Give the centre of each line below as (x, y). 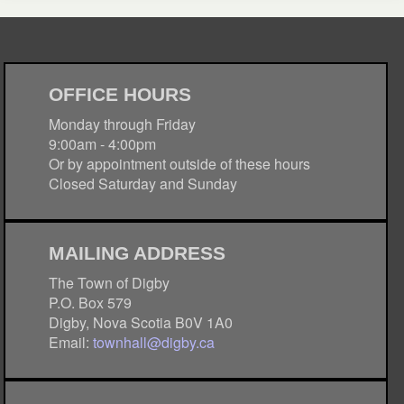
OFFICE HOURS (120, 94)
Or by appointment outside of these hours (180, 164)
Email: (71, 342)
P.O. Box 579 (91, 303)
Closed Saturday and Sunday (143, 184)
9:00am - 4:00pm (103, 144)
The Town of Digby (110, 283)
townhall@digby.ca (154, 342)
